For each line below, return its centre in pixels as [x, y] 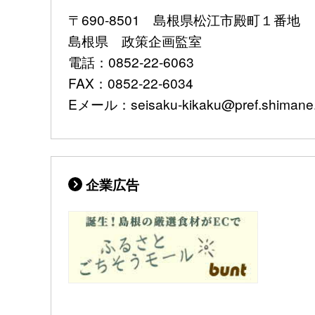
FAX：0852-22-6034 [131, 83]
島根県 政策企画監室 [135, 41]
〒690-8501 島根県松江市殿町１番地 [184, 20]
